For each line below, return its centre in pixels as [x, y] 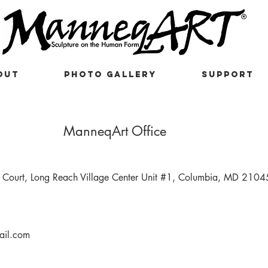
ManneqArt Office [115, 131]
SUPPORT [227, 74]
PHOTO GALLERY [110, 74]
